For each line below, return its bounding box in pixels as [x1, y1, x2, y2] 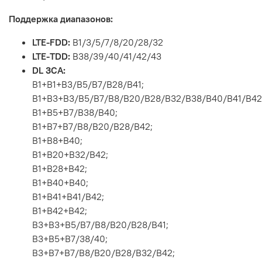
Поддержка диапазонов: [9, 13, 113, 25]
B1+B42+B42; [32, 205, 87, 217]
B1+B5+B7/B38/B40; [32, 106, 118, 119]
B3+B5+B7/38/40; [32, 233, 108, 245]
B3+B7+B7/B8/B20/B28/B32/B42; [32, 247, 175, 259]
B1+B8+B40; [32, 135, 82, 147]
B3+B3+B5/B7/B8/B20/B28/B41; [32, 219, 168, 231]
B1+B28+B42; [32, 163, 87, 175]
